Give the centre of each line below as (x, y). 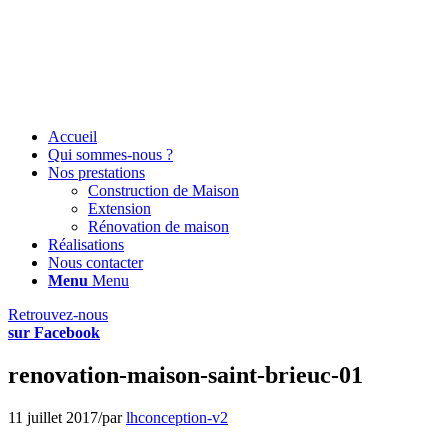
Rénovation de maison (158, 226)
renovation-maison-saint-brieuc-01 (185, 374)
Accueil (72, 136)
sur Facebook (54, 332)
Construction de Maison (163, 190)
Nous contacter (95, 262)
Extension (119, 208)
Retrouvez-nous (58, 314)
